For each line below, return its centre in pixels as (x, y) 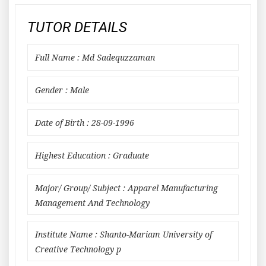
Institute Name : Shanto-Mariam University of (123, 235)
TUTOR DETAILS (77, 27)
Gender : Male (62, 90)
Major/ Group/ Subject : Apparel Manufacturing (126, 188)
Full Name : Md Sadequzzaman (95, 58)
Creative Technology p (78, 249)
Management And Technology (92, 203)
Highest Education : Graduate (92, 156)
